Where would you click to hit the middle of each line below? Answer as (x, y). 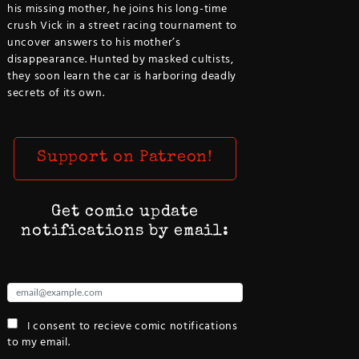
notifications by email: (125, 231)
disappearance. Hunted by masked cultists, (121, 60)
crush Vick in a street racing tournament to (123, 26)
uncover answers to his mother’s (94, 43)
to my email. (39, 343)
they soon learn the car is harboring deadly (122, 77)
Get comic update (125, 212)
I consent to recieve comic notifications (131, 326)
